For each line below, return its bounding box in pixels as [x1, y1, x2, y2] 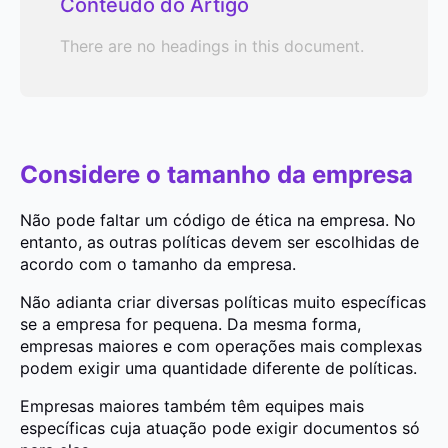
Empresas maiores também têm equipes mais [20, 395, 364, 416]
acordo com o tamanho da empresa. [20, 253, 296, 274]
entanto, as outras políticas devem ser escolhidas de [20, 231, 419, 252]
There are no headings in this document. [60, 36, 364, 56]
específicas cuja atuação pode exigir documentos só [20, 417, 420, 438]
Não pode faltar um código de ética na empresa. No [20, 209, 416, 230]
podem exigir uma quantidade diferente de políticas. [20, 357, 417, 378]
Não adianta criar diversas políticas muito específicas [20, 291, 426, 312]
